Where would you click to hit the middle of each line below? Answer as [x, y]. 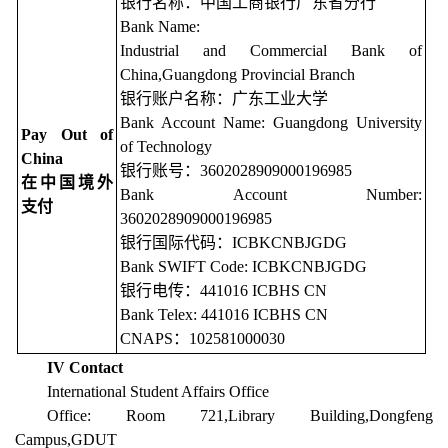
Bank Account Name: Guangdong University [271, 123]
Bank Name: [160, 27]
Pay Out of [67, 135]
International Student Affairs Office [158, 392]
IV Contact [85, 368]
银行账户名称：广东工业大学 [224, 99]
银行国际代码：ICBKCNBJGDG [233, 243]
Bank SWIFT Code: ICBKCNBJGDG [243, 267]
